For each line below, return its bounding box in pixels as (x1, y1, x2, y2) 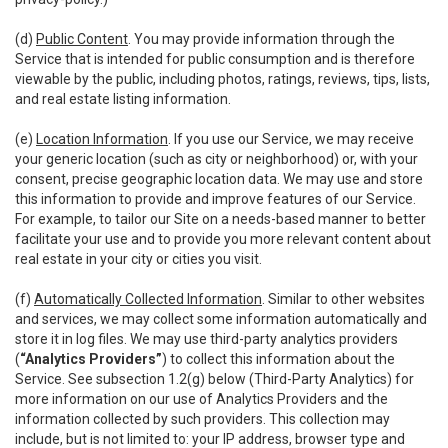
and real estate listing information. (15, 91, 231, 107)
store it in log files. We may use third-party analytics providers (15, 331, 398, 347)
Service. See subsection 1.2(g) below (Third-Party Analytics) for (15, 371, 414, 387)
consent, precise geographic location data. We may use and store (15, 171, 423, 187)
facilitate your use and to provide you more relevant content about (15, 231, 431, 247)
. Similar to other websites (262, 291, 425, 307)
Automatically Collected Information (34, 291, 262, 307)
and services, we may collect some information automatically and (15, 311, 427, 327)
